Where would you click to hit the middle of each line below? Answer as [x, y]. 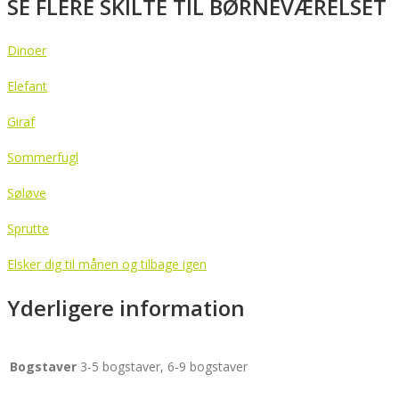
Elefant [27, 85]
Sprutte [28, 228]
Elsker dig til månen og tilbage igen [107, 264]
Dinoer [27, 50]
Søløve [27, 192]
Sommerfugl [43, 157]
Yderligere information [126, 308]
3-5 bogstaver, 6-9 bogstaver [164, 367]
